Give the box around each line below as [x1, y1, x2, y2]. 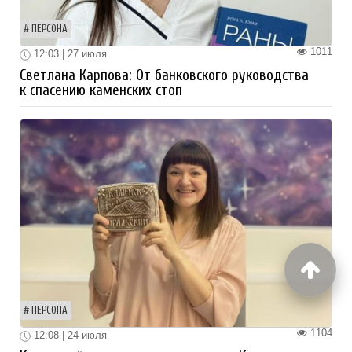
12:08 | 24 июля [31, 329, 107, 342]
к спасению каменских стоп [20, 82, 182, 100]
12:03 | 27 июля [31, 48, 107, 60]
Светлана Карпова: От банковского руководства [20, 67, 309, 85]
